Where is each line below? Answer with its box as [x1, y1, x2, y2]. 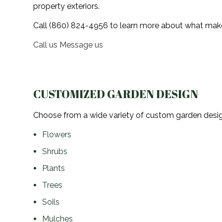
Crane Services [96, 52, 155, 64]
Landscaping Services [96, 29, 179, 42]
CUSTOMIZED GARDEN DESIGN [33, 86, 199, 102]
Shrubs [42, 146, 67, 156]
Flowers [42, 129, 71, 139]
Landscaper [96, 7, 140, 20]
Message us [59, 40, 104, 50]
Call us [33, 40, 60, 50]
